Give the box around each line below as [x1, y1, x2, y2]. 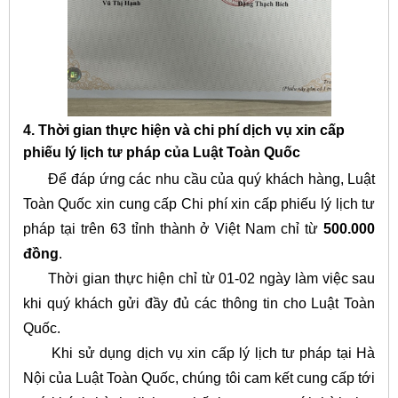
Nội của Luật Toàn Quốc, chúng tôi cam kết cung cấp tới [22, 370, 376, 386]
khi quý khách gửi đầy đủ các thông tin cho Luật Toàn [22, 295, 376, 311]
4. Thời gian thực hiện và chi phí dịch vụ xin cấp [22, 123, 345, 139]
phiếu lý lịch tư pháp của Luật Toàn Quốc [22, 145, 300, 161]
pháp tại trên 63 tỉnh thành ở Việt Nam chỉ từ [22, 220, 324, 236]
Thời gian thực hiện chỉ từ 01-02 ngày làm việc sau [22, 270, 376, 286]
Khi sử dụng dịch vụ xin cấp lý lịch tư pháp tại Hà [22, 345, 376, 361]
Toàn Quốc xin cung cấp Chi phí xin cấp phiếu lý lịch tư [22, 195, 376, 211]
